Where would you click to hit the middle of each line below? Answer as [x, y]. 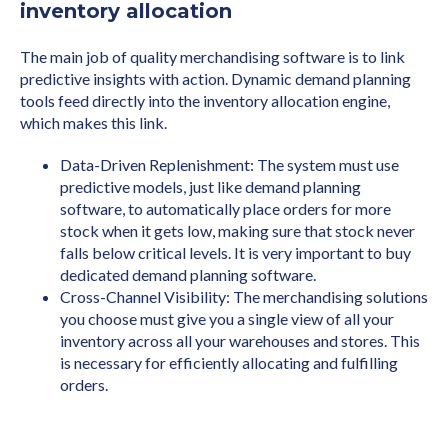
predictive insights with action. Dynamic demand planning [215, 79]
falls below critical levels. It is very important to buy [235, 253]
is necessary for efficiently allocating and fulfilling [229, 363]
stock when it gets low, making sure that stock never [237, 231]
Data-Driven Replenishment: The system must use [229, 165]
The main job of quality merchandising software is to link [212, 57]
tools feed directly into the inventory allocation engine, [205, 101]
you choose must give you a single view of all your [227, 319]
